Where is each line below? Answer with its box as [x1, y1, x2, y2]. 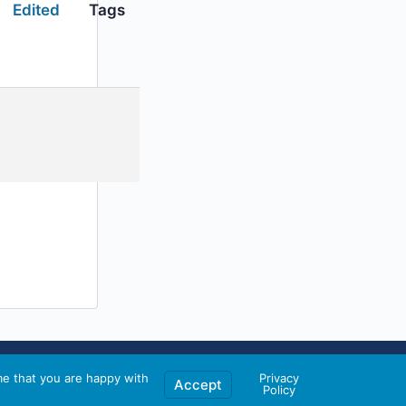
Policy [263, 382, 296, 397]
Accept [174, 375, 223, 393]
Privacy [259, 371, 300, 385]
